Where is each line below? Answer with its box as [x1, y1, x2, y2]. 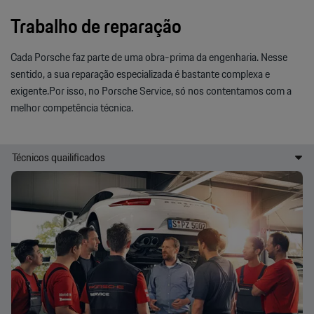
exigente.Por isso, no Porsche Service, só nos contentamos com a [11, 81, 292, 100]
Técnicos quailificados [12, 148, 105, 166]
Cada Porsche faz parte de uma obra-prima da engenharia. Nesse [11, 48, 287, 66]
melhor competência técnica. [11, 98, 133, 116]
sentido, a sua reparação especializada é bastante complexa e [11, 64, 270, 83]
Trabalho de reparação [11, 10, 182, 41]
